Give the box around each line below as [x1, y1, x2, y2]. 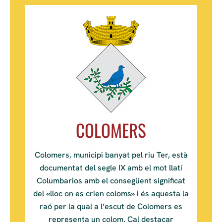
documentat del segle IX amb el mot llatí [40, 163, 182, 173]
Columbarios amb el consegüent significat [37, 175, 185, 186]
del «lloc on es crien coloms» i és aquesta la [33, 188, 189, 199]
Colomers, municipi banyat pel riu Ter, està [34, 150, 188, 161]
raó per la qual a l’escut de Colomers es [40, 201, 182, 212]
